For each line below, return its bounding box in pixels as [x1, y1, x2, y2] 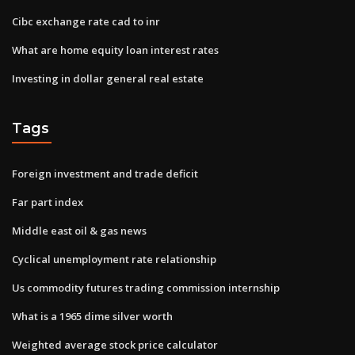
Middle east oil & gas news [12, 223, 147, 238]
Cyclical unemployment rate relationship [12, 251, 216, 266]
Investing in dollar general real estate [12, 71, 204, 86]
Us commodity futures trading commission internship [12, 280, 280, 295]
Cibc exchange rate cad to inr [12, 13, 160, 29]
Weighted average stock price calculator [12, 337, 218, 352]
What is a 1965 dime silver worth [12, 308, 173, 323]
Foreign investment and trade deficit [12, 166, 198, 181]
